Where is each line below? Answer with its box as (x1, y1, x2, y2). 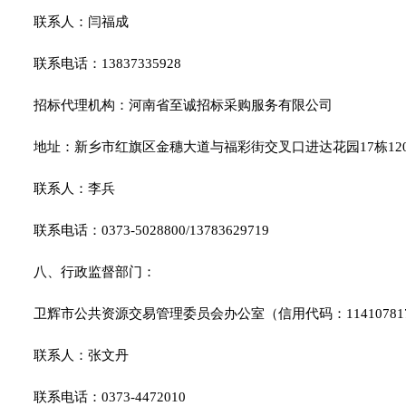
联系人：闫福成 (34, 14, 237, 30)
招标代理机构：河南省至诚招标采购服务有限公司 (34, 98, 340, 113)
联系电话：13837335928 (34, 56, 181, 72)
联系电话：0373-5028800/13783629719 (34, 223, 269, 238)
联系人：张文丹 (34, 348, 129, 363)
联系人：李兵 (34, 181, 122, 197)
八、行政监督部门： (34, 265, 156, 280)
